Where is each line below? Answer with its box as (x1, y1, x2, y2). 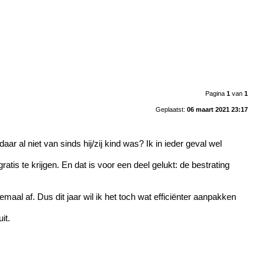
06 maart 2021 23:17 (186, 105, 248, 113)
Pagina (205, 89, 227, 97)
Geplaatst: (155, 105, 187, 113)
